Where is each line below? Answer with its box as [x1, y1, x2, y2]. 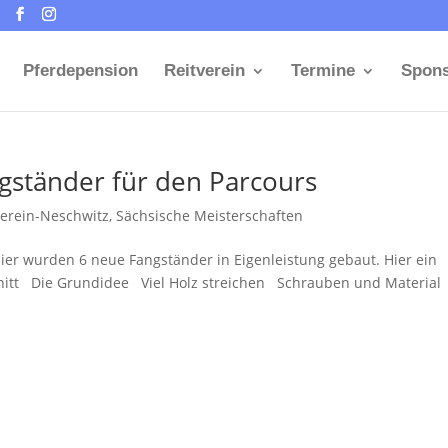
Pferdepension [22, 61, 138, 80]
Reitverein [163, 61, 245, 80]
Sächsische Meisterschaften [116, 206, 304, 225]
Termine [290, 61, 355, 80]
